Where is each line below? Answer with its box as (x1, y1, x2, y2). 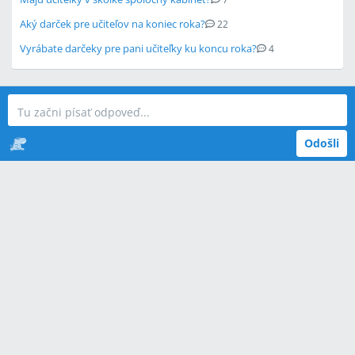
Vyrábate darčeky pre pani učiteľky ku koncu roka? (20, 41, 257, 55)
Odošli (304, 136, 339, 151)
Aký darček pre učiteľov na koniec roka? (20, 17, 205, 31)
